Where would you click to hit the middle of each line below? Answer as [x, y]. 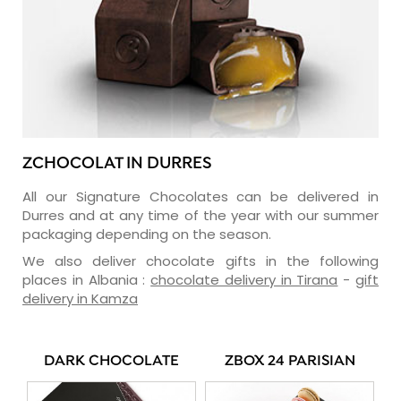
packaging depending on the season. [147, 234]
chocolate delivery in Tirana [244, 279]
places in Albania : [87, 279]
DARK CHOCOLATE [111, 361]
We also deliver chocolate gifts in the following [200, 260]
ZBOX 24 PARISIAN [290, 361]
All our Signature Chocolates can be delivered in [200, 196]
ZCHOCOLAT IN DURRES [117, 164]
